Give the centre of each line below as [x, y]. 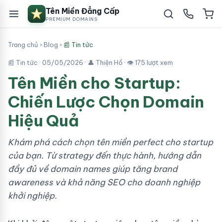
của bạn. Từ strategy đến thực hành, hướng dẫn [105, 156]
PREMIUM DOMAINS [72, 19]
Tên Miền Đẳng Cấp [83, 11]
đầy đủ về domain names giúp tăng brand [93, 169]
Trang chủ [23, 45]
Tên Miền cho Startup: [94, 83]
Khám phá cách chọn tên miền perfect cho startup [111, 142]
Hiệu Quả [43, 120]
